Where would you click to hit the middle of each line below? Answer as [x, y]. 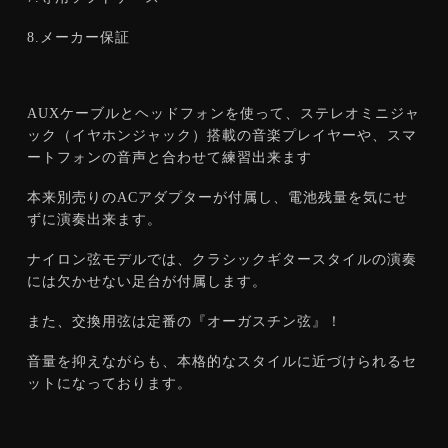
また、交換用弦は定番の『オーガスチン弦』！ [184, 321]
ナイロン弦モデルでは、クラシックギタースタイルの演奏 [222, 259]
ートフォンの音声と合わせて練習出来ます [169, 157]
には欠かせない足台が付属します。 [147, 281]
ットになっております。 [109, 383]
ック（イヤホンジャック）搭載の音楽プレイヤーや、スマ [222, 135]
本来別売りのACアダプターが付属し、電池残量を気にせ [217, 197]
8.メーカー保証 [78, 37]
